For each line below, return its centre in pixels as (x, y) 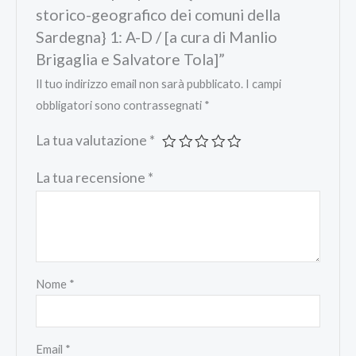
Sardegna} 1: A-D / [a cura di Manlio (157, 37)
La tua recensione (92, 177)
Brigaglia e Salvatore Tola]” (131, 59)
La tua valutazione (93, 140)
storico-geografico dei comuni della (159, 14)
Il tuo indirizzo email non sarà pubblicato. (140, 83)
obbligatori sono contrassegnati (120, 105)
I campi (264, 83)
